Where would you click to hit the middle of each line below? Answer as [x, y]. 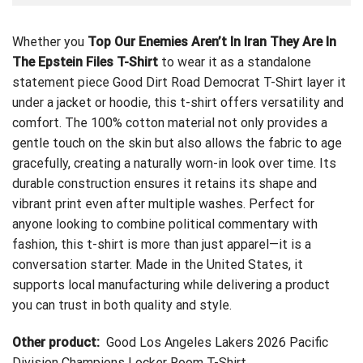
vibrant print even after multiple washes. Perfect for [163, 204]
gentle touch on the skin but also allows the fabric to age [177, 143]
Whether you [50, 42]
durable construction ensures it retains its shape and [164, 184]
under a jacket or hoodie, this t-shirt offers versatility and [178, 103]
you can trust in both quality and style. [122, 305]
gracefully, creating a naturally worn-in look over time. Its [174, 164]
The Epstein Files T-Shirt [87, 62]
